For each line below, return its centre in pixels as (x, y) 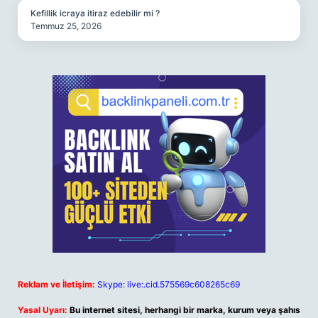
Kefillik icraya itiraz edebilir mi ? (95, 13)
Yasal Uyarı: (43, 310)
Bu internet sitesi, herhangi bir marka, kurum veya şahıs (185, 310)
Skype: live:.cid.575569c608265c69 (169, 284)
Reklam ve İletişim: (56, 284)
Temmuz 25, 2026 (66, 26)
